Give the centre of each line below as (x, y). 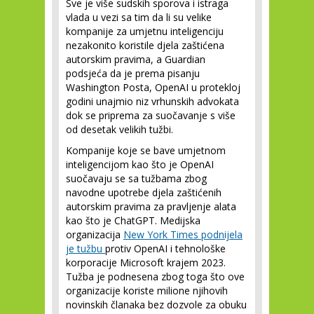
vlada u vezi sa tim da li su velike (139, 17)
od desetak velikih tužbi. (120, 129)
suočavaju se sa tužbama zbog (136, 178)
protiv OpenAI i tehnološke (165, 248)
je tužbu (86, 248)
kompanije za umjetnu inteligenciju (145, 31)
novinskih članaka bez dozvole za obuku (156, 305)
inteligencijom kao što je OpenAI (140, 164)
